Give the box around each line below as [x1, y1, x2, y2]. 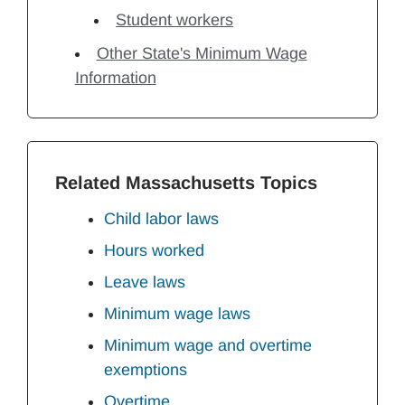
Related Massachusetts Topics [55, 173, 317, 193]
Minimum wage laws [104, 305, 250, 323]
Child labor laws [104, 210, 219, 228]
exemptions [104, 361, 187, 379]
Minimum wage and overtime [104, 336, 312, 354]
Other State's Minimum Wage [96, 44, 307, 62]
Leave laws [104, 273, 185, 291]
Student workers [116, 11, 234, 29]
